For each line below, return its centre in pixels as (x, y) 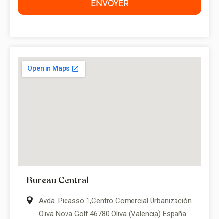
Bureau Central (57, 180)
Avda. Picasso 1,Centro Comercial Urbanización (115, 201)
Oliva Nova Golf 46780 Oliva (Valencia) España (112, 213)
